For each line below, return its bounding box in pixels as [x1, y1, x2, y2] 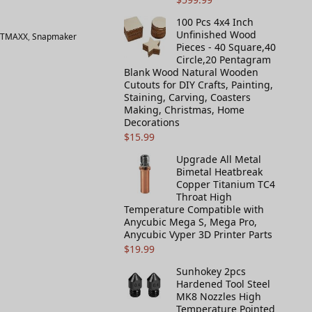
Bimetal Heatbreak [176, 165, 263, 178]
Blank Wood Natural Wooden [124, 65, 258, 79]
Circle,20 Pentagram [176, 53, 271, 66]
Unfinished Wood [176, 28, 256, 41]
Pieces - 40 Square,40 [176, 40, 276, 54]
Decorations [124, 116, 180, 129]
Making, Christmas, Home [124, 103, 244, 116]
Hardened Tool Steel [176, 277, 270, 290]
